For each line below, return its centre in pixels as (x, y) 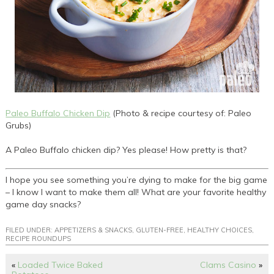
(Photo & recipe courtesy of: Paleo (181, 113)
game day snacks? (43, 204)
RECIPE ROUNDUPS (39, 238)
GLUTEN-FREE (160, 230)
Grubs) (19, 125)
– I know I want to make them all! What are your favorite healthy (136, 192)
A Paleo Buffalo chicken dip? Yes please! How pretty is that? (126, 150)
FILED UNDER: (30, 230)
